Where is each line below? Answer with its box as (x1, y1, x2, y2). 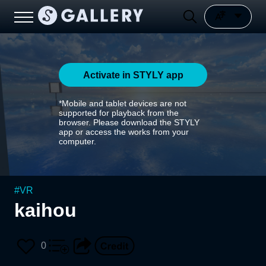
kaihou (14, 199, 77, 221)
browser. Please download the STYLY (59, 118, 199, 127)
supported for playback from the (59, 108, 179, 118)
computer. (59, 137, 96, 146)
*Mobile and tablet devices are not (59, 99, 186, 108)
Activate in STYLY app (83, 69, 183, 80)
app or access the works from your (59, 127, 189, 137)
